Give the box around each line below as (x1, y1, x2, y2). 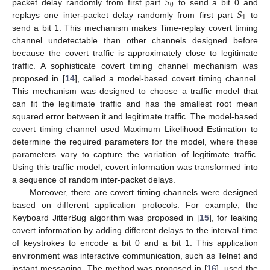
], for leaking (209, 213, 258, 223)
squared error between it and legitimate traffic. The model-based (12, 111, 258, 122)
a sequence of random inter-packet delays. (12, 175, 175, 185)
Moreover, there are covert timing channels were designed (29, 187, 258, 198)
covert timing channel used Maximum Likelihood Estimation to (12, 124, 258, 134)
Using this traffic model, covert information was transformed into (12, 162, 258, 172)
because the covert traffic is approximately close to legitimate (12, 48, 258, 58)
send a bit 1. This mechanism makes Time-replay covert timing (12, 23, 258, 33)
